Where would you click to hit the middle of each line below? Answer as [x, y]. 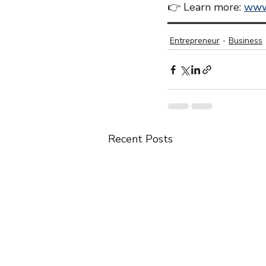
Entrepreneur [195, 40]
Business [246, 40]
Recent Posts [140, 139]
